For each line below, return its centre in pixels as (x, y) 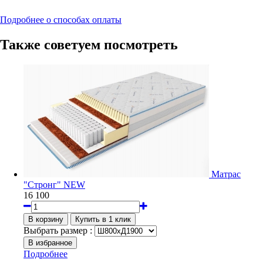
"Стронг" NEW (54, 184)
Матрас (226, 174)
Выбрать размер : (58, 230)
